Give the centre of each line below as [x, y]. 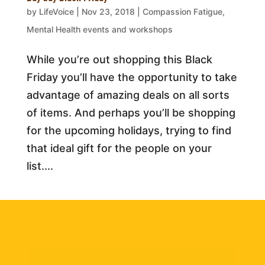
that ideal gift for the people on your [119, 148]
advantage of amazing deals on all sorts [128, 95]
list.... [40, 166]
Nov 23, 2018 [108, 11]
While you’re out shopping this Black [119, 59]
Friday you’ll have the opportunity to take [132, 77]
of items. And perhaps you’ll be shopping [131, 112]
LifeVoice [56, 11]
